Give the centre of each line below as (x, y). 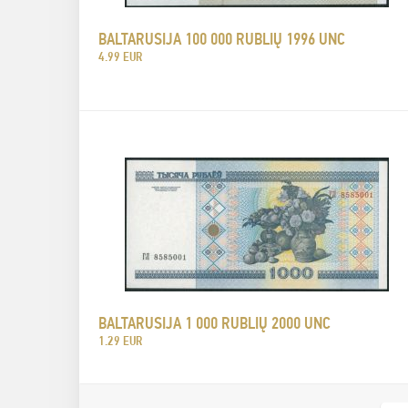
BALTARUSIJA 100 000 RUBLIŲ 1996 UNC (222, 39)
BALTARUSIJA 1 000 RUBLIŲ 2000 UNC (214, 323)
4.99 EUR (120, 56)
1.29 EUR (120, 341)
